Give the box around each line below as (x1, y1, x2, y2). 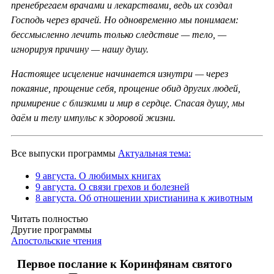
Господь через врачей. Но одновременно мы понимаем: (11, 14, 239, 25)
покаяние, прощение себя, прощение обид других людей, (11, 83, 240, 94)
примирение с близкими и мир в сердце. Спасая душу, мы (11, 97, 245, 108)
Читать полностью (11, 213, 88, 224)
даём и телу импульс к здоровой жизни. (11, 112, 176, 123)
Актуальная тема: (118, 147, 191, 158)
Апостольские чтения (11, 235, 102, 246)
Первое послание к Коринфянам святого (17, 257, 232, 271)
